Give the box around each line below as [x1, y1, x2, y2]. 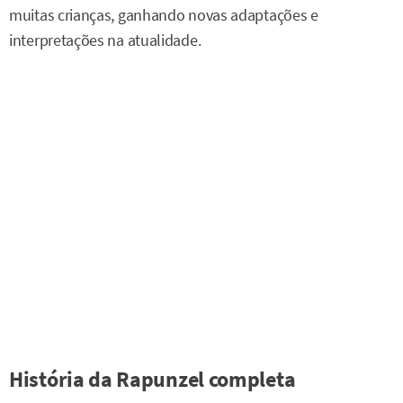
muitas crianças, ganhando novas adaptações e [9, 5, 318, 26]
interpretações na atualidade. [9, 31, 201, 51]
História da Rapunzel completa [9, 364, 296, 393]
